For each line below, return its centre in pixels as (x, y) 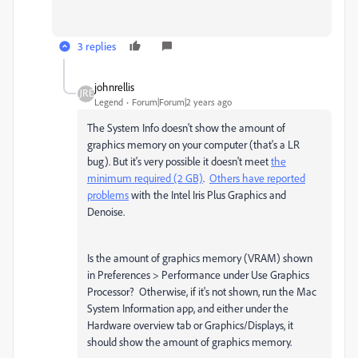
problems (108, 194)
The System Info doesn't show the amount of (186, 127)
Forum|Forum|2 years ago (182, 101)
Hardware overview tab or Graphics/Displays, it (190, 324)
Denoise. (106, 211)
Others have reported (257, 177)
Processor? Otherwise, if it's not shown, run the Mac (202, 291)
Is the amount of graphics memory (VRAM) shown (200, 257)
